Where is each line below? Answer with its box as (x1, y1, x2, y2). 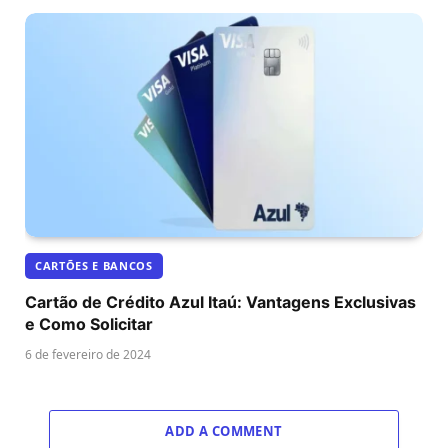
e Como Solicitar (25, 313, 153, 334)
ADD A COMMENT (165, 421, 283, 440)
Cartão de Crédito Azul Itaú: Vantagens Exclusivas (25, 291, 416, 312)
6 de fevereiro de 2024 (25, 345, 151, 363)
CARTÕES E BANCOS (35, 257, 153, 273)
